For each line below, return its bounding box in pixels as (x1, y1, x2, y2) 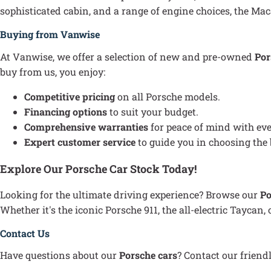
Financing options (24, 105, 107, 118)
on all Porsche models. (115, 90, 220, 103)
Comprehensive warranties (24, 120, 148, 133)
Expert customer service (24, 135, 135, 148)
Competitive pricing (24, 90, 115, 103)
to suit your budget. (107, 105, 198, 118)
